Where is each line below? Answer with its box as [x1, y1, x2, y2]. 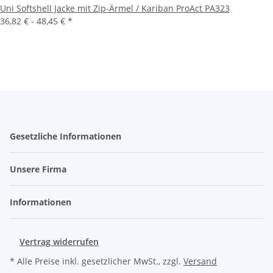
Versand [183, 255, 217, 268]
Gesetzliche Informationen [10, 130, 124, 143]
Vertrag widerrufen [19, 236, 99, 248]
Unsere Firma [10, 163, 69, 175]
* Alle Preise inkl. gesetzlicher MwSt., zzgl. [10, 255, 183, 268]
